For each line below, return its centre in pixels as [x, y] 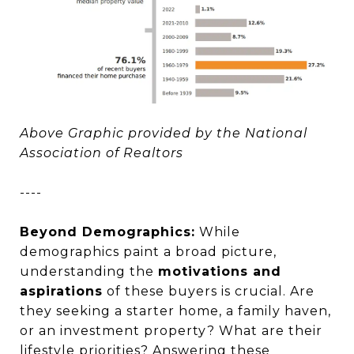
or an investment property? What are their [171, 331]
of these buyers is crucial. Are [209, 292]
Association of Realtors [102, 153]
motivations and [220, 272]
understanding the [89, 272]
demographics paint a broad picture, [148, 252]
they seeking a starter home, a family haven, [175, 311]
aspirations [61, 292]
